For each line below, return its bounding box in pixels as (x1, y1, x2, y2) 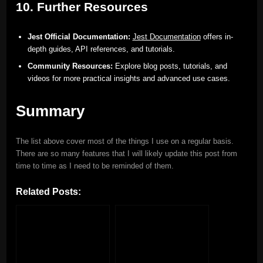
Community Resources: (27, 61, 113, 70)
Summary (15, 102, 85, 120)
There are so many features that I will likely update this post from (15, 149, 237, 158)
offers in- (200, 32, 233, 41)
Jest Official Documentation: (27, 32, 130, 41)
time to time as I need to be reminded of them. (15, 161, 174, 170)
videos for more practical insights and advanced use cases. (27, 73, 230, 83)
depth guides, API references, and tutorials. (27, 44, 175, 53)
